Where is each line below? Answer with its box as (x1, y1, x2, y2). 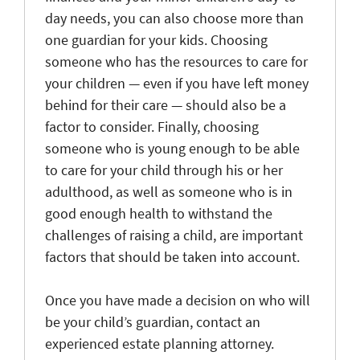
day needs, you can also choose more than (45, 8, 304, 27)
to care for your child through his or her (45, 160, 283, 179)
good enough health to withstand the (45, 203, 272, 223)
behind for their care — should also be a (45, 95, 286, 114)
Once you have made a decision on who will (45, 290, 310, 309)
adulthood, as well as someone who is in (45, 182, 292, 201)
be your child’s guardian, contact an (45, 312, 260, 331)
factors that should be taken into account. (45, 247, 300, 266)
